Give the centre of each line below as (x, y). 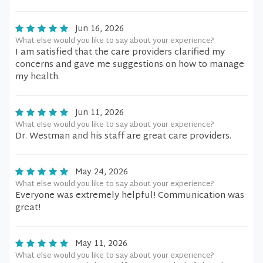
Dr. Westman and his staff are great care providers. (123, 136)
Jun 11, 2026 (100, 113)
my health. (38, 77)
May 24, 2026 (102, 172)
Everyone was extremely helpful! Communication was (130, 196)
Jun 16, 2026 (100, 29)
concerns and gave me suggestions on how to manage (130, 65)
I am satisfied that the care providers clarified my (120, 53)
